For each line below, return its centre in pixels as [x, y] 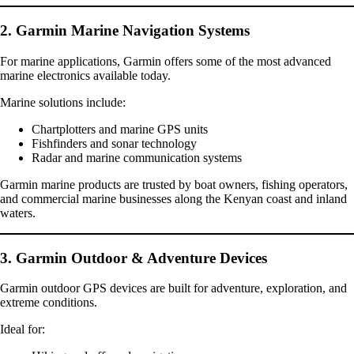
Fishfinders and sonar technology [114, 143]
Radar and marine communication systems [137, 157]
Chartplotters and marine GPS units [120, 129]
